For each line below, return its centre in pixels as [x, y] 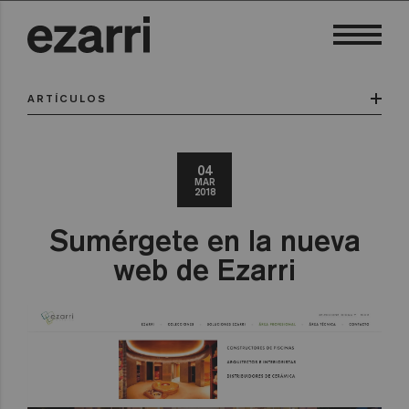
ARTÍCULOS [68, 98]
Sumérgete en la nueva [204, 240]
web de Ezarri [204, 269]
